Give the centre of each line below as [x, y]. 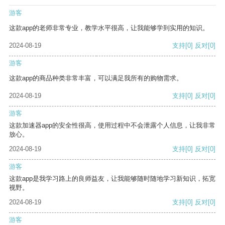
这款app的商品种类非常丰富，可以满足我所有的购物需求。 [96, 78]
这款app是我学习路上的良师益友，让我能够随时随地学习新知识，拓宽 [112, 179]
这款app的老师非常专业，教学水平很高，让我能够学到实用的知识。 [109, 28]
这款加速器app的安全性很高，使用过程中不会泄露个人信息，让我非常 [112, 126]
